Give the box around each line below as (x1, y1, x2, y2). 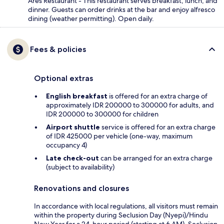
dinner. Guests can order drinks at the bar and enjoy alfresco (28, 4, 215, 14)
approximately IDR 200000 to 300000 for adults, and (46, 100, 214, 109)
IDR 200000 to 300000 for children (46, 109, 158, 118)
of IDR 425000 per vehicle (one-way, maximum (46, 131, 192, 140)
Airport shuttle (46, 122, 100, 131)
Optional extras (34, 73, 93, 83)
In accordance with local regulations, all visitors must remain (34, 201, 218, 210)
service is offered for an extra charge (100, 122, 215, 131)
